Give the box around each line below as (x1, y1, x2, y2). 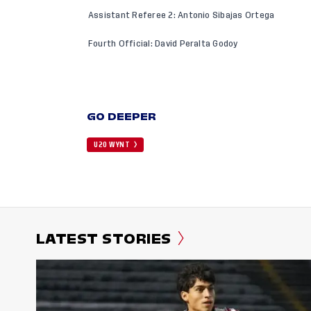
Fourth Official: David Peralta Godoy (88, 40, 238, 49)
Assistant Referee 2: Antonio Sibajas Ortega (88, 11, 275, 20)
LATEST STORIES (36, 228, 171, 250)
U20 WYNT (94, 142, 130, 149)
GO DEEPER (87, 109, 157, 125)
